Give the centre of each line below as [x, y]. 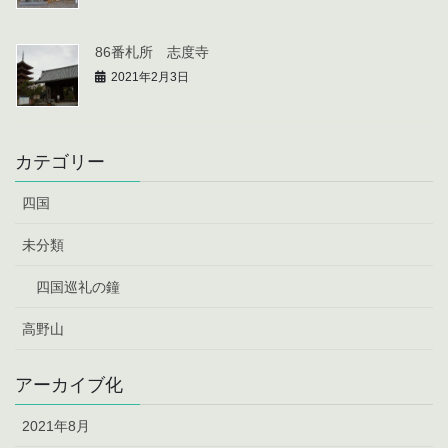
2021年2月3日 [150, 77]
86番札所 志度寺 [152, 52]
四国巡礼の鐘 [78, 287]
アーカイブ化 [69, 385]
